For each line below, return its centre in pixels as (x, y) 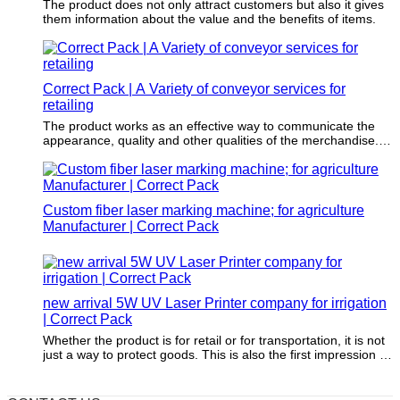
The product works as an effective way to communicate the (209, 125)
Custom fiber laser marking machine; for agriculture (204, 210)
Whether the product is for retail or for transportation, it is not (214, 340)
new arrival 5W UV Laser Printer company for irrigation (215, 303)
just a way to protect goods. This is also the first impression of (217, 354)
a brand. (67, 368)
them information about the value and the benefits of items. (209, 18)
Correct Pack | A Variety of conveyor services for (194, 88)
